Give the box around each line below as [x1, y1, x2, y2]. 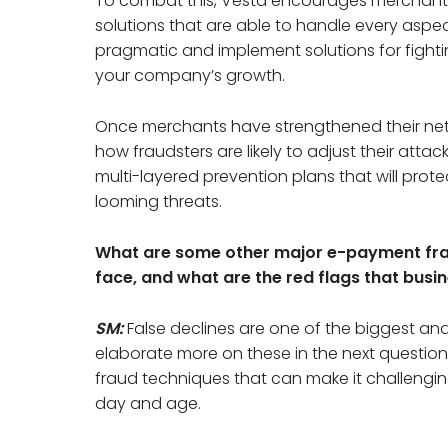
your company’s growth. [95, 63, 286, 87]
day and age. [95, 391, 202, 415]
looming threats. [95, 189, 223, 213]
